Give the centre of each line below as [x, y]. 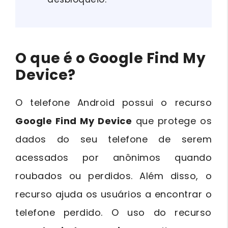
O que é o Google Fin [92, 58]
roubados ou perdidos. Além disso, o [113, 176]
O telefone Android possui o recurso [113, 102]
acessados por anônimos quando [113, 157]
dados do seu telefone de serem [113, 139]
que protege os [172, 121]
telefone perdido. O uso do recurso [113, 212]
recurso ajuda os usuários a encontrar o [113, 194]
